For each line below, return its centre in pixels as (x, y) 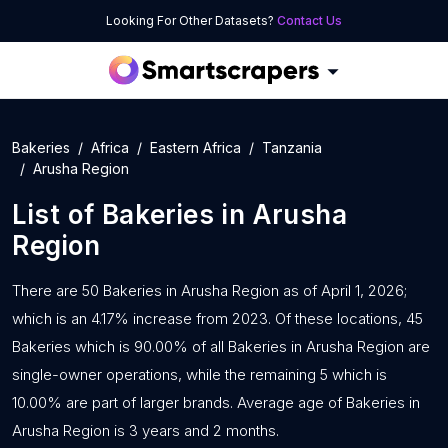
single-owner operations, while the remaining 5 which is (199, 374)
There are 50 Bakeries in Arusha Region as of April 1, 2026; (209, 290)
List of (57, 214)
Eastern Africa (195, 147)
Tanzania (292, 147)
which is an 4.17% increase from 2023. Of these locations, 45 (217, 318)
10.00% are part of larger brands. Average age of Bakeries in (216, 402)
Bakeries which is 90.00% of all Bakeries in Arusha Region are (221, 346)
